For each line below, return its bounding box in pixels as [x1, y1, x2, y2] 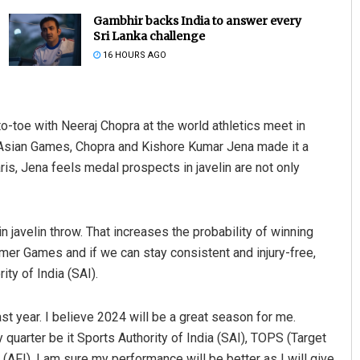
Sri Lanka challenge [92, 29, 205, 44]
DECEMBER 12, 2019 [174, 202, 259, 214]
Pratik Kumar [166, 170, 259, 190]
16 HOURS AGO [100, 50, 166, 61]
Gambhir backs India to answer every [92, 14, 301, 29]
